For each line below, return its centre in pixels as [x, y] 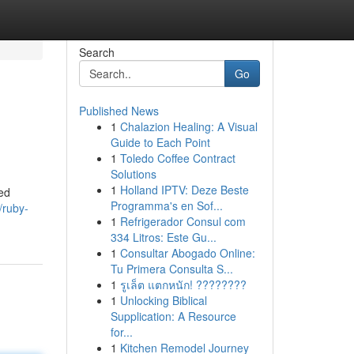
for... [121, 332]
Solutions [133, 174]
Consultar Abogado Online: [187, 253]
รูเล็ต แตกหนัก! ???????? [183, 284]
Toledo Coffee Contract [177, 158]
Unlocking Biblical [163, 300]
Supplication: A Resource [173, 316]
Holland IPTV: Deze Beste [184, 190]
